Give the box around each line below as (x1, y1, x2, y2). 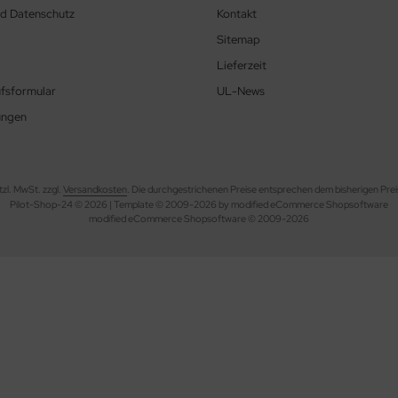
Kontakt (217, 6, 257, 22)
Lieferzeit (217, 58, 267, 74)
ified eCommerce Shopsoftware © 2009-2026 (108, 212, 309, 226)
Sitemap (217, 32, 260, 48)
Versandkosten (62, 183, 127, 196)
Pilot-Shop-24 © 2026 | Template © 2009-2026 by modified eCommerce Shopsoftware (10, 198, 388, 211)
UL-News (217, 84, 265, 99)
